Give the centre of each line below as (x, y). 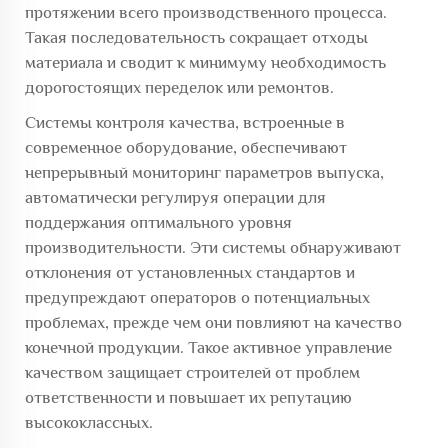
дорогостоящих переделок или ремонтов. (179, 87)
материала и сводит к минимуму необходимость (205, 62)
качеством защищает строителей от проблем (192, 372)
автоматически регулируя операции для (175, 197)
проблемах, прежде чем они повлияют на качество (213, 322)
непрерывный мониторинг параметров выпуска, (204, 172)
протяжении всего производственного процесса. (206, 12)
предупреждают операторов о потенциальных (197, 297)
